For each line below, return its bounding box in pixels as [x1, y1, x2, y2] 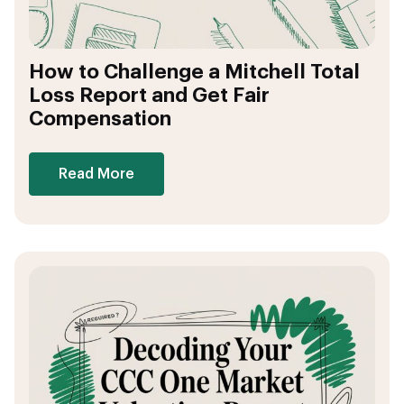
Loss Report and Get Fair [29, 85, 270, 106]
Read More [59, 166, 134, 181]
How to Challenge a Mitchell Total [29, 61, 360, 82]
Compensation [29, 108, 171, 129]
